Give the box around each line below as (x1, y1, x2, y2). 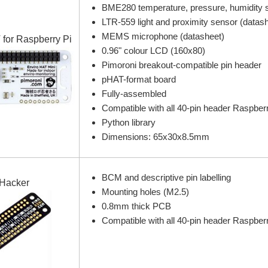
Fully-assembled (101, 89, 166, 99)
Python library (101, 117, 156, 128)
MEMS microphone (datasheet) (101, 31, 224, 42)
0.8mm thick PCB (101, 201, 171, 212)
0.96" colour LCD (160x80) (101, 45, 205, 56)
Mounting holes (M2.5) (101, 187, 189, 197)
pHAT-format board (101, 74, 176, 85)
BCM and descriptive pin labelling (101, 172, 231, 183)
